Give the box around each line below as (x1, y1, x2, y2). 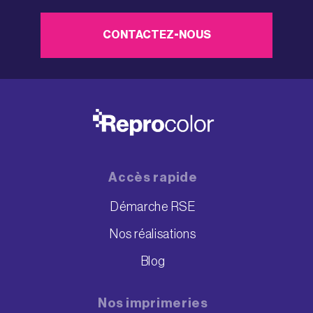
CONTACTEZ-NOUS (102, 29, 211, 41)
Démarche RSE (110, 200, 196, 213)
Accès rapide (108, 170, 198, 184)
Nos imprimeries (98, 296, 208, 310)
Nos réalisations (110, 227, 196, 240)
